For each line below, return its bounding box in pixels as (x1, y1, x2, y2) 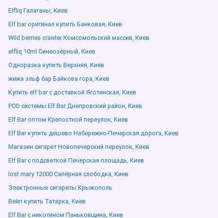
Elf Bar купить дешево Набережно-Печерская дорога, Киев (8, 129, 179, 137)
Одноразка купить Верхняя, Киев (8, 61, 104, 69)
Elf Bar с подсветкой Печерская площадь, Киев (8, 157, 144, 164)
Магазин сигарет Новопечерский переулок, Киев (8, 143, 149, 150)
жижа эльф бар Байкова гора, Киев (8, 75, 109, 82)
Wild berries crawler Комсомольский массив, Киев (8, 34, 149, 41)
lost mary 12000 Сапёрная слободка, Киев (8, 170, 128, 178)
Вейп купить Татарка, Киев (8, 198, 86, 205)
